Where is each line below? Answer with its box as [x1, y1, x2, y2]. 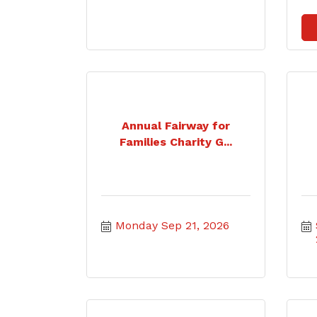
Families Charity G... [119, 135, 232, 149]
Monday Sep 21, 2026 [115, 219, 229, 232]
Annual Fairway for [121, 119, 230, 132]
